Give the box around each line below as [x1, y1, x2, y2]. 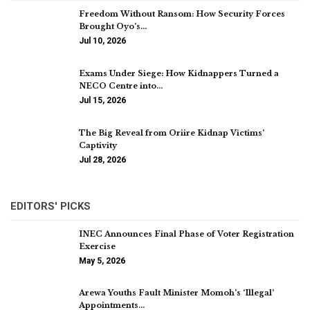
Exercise [79, 241, 116, 251]
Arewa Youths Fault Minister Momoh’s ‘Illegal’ [79, 288, 274, 298]
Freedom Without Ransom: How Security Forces [79, 9, 285, 19]
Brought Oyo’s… [79, 21, 147, 32]
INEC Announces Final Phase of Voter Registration [79, 228, 294, 239]
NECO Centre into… [79, 80, 163, 91]
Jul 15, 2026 [79, 95, 126, 105]
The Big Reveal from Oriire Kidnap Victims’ [79, 127, 264, 138]
